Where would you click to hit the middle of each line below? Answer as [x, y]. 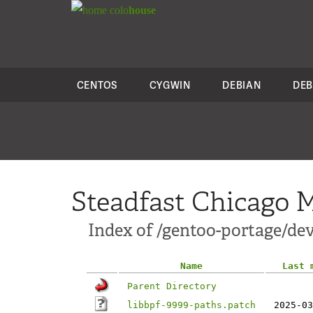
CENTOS [97, 85]
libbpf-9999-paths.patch [191, 305]
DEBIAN [242, 85]
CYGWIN [170, 85]
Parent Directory [172, 286]
